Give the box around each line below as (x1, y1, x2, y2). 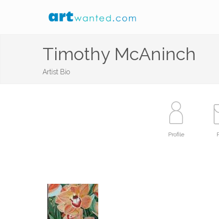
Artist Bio (43, 68, 70, 76)
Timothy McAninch (43, 44, 196, 64)
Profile (168, 131, 184, 138)
